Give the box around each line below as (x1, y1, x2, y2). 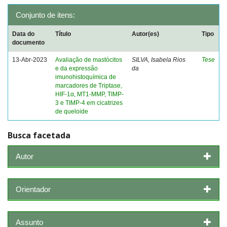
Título (55, 30, 71, 37)
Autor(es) (132, 30, 159, 37)
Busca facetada (8, 130, 70, 141)
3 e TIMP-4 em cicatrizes (55, 99, 123, 106)
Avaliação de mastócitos (55, 56, 122, 63)
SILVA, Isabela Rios (132, 56, 185, 63)
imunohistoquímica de (55, 73, 116, 81)
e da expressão (55, 65, 98, 72)
